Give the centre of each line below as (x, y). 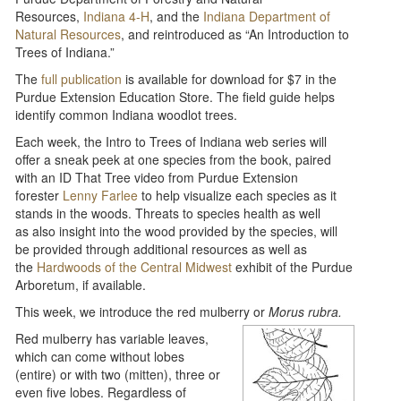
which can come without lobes (100, 356)
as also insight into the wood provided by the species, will (177, 230)
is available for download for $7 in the (230, 78)
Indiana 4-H (117, 16)
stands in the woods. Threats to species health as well (168, 213)
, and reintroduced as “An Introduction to (235, 34)
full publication (80, 78)
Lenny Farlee (101, 195)
